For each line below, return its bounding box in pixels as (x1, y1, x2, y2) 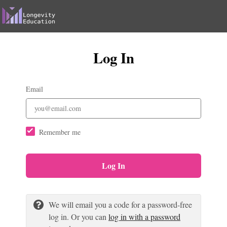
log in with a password (108, 211, 180, 222)
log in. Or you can (49, 211, 108, 222)
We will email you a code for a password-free (49, 199, 192, 210)
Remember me (39, 127, 81, 137)
